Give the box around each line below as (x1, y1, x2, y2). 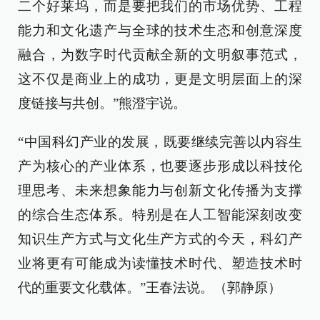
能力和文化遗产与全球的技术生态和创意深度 (18, 23, 302, 38)
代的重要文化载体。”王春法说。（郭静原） (18, 280, 281, 295)
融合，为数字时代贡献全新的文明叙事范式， (18, 47, 302, 62)
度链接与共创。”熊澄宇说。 (18, 96, 186, 111)
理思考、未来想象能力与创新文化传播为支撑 (18, 183, 302, 198)
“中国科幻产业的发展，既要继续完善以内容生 (18, 134, 302, 149)
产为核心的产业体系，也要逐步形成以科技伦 (18, 159, 302, 174)
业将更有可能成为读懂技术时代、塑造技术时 (18, 256, 302, 271)
